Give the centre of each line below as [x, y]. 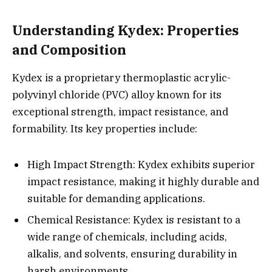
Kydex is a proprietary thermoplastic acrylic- [121, 78]
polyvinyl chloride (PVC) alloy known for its [117, 95]
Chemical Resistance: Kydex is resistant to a [134, 220]
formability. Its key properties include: [105, 129]
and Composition [69, 49]
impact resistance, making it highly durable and [143, 181]
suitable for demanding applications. [116, 198]
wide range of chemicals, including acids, [127, 237]
